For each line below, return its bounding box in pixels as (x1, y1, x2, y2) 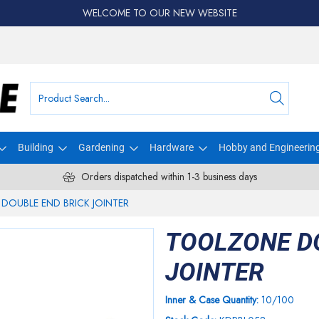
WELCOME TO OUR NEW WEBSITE (82, 6, 237, 20)
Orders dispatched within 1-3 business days (80, 169, 257, 184)
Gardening (78, 142, 125, 153)
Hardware (149, 142, 194, 153)
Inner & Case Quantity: (165, 293, 261, 307)
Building (17, 142, 53, 153)
